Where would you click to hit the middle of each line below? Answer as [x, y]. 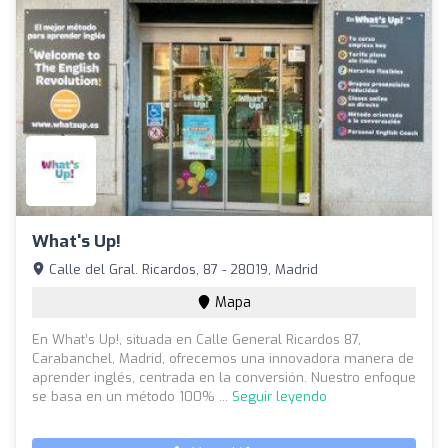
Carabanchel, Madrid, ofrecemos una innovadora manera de [223, 358]
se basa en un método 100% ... [132, 396]
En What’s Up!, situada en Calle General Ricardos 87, [196, 339]
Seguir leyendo [279, 396]
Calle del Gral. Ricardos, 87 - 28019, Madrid [181, 269]
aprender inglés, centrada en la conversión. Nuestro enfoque [224, 377]
